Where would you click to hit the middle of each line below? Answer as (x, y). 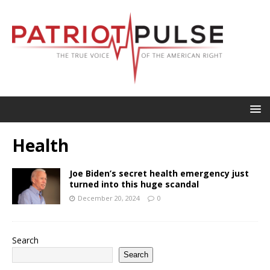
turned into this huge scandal (134, 184)
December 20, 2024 (109, 198)
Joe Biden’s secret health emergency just (159, 173)
